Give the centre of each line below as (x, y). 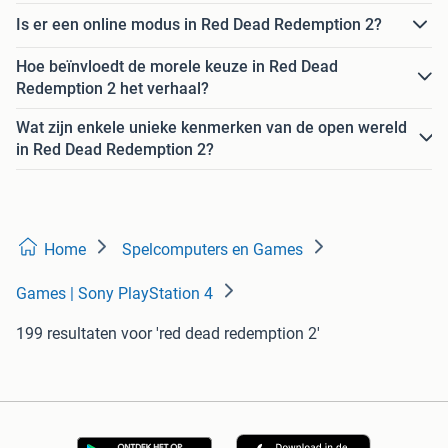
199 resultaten (66, 333)
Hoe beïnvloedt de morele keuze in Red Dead (177, 66)
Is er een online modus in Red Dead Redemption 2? (199, 25)
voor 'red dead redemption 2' (220, 333)
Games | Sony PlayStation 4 (114, 293)
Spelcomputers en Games (212, 249)
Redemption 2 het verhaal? (112, 88)
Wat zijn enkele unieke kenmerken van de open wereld (211, 127)
